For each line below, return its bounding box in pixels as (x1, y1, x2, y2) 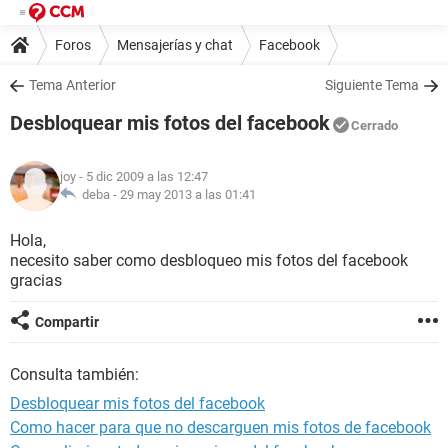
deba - (76, 187, 120, 202)
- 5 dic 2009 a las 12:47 (76, 169, 208, 184)
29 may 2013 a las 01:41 (120, 187, 256, 202)
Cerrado (351, 118, 398, 133)
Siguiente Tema (325, 77, 419, 93)
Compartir (35, 314, 99, 330)
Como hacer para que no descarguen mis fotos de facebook (10, 418, 431, 437)
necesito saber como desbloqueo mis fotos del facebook (10, 251, 408, 270)
